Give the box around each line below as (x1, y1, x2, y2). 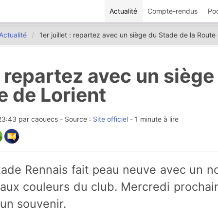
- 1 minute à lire (127, 115, 179, 123)
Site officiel (92, 115, 128, 123)
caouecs (31, 115, 58, 123)
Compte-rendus (147, 7, 198, 16)
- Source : (59, 115, 93, 123)
